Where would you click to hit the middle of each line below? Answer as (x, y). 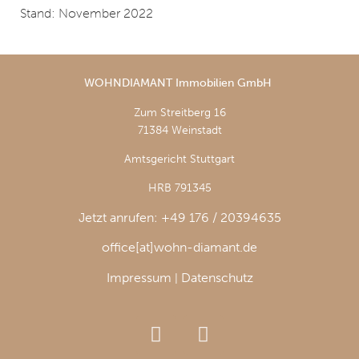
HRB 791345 (179, 188)
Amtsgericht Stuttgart (179, 159)
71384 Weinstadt (179, 130)
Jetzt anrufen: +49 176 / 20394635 (179, 217)
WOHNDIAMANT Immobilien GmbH (179, 83)
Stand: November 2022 (87, 13)
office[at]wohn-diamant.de (179, 248)
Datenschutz (217, 277)
